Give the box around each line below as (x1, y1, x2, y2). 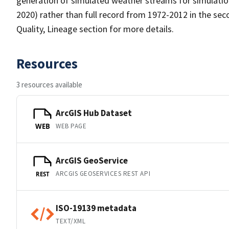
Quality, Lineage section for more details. (16, 23, 174, 35)
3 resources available (16, 80, 82, 89)
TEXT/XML (56, 216, 86, 225)
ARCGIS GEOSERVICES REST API (56, 169, 151, 178)
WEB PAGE (56, 121, 87, 130)
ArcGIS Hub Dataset (56, 107, 132, 119)
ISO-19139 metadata (56, 202, 136, 214)
